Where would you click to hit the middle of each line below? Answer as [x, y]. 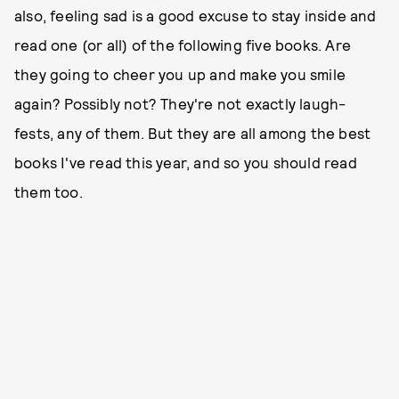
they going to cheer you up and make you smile [180, 74]
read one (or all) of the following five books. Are [183, 45]
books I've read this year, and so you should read [186, 162]
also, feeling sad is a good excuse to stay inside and [195, 15]
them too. [49, 191]
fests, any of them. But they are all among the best [193, 133]
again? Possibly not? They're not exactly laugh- [180, 103]
